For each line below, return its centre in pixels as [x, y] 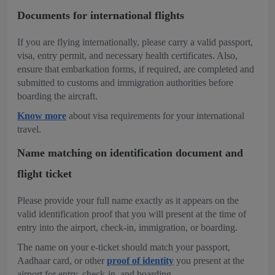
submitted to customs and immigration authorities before [125, 83]
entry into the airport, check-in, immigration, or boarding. [130, 227]
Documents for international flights [101, 15]
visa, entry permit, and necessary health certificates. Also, [127, 56]
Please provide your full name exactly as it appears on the [128, 200]
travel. [29, 129]
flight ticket [45, 174]
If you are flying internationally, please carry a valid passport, [135, 42]
